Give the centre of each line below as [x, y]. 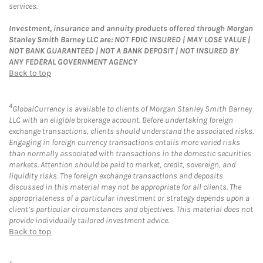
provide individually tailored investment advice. [89, 220]
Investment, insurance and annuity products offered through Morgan [131, 28]
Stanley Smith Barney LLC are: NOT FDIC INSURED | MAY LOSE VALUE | [129, 39]
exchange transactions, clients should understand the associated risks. [131, 131]
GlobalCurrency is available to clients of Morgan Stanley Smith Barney [132, 109]
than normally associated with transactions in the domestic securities [130, 153]
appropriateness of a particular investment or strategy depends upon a [129, 198]
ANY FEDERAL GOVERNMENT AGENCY [73, 62]
